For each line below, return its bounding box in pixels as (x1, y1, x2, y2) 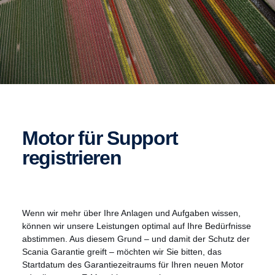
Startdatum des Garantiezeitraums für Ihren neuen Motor (22, 260, 244, 270)
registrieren (22, 147, 122, 169)
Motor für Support (22, 127, 38, 150)
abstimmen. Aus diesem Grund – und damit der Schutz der (22, 234, 250, 244)
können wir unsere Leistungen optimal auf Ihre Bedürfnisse (22, 221, 251, 231)
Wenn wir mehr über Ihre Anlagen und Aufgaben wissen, (22, 208, 241, 219)
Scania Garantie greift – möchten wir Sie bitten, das (22, 247, 222, 257)
